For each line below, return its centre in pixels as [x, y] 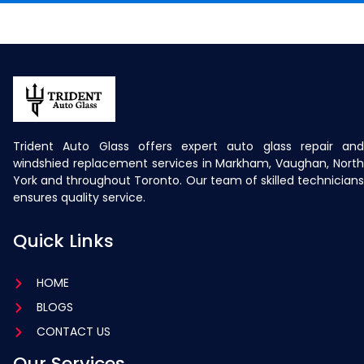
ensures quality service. [79, 197]
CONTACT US [73, 332]
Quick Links [63, 241]
